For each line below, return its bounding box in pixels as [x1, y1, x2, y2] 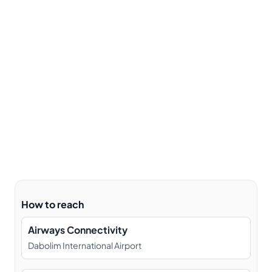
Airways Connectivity [28, 223, 127, 236]
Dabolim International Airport [28, 239, 141, 251]
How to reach [21, 197, 84, 211]
